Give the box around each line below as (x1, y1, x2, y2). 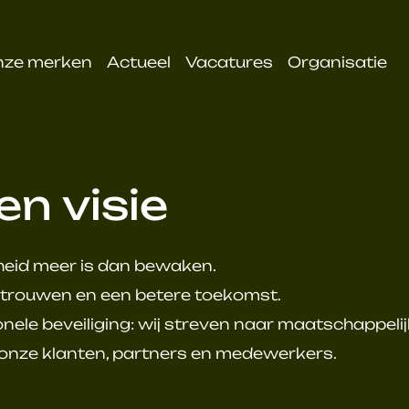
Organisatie (287, 52, 387, 71)
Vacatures (184, 52, 273, 71)
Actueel (106, 52, 171, 71)
